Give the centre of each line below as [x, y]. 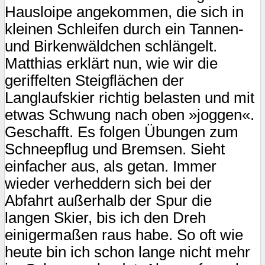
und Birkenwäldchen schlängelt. [111, 46]
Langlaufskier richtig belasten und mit [130, 98]
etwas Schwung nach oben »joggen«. [130, 115]
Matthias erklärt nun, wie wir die [111, 64]
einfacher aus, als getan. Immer [111, 167]
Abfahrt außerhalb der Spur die [108, 201]
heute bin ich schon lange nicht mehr [127, 252]
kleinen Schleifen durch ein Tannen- [124, 29]
